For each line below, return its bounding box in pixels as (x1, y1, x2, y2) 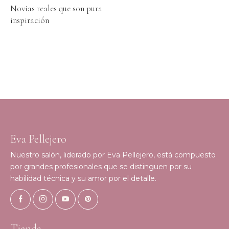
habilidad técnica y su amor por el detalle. (10, 174, 156, 184)
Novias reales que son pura (10, 3, 102, 14)
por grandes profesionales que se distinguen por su (10, 162, 192, 172)
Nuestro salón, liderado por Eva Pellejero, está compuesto (10, 150, 216, 160)
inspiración (10, 15, 49, 26)
